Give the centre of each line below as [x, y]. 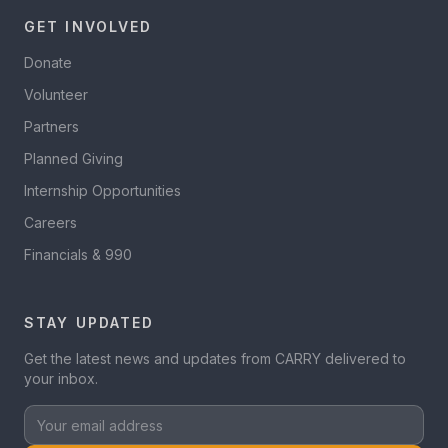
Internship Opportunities [102, 190]
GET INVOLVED [88, 26]
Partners [51, 126]
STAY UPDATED [89, 322]
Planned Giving [73, 158]
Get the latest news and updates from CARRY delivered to [215, 358]
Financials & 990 [78, 254]
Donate [48, 62]
